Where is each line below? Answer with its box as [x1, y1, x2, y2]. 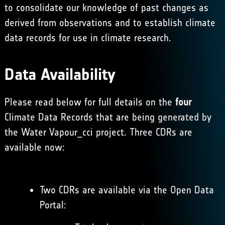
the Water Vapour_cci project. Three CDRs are [4, 126, 192, 138]
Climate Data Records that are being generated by [4, 111, 211, 123]
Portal [39, 199, 64, 211]
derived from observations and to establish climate [4, 17, 215, 29]
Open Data [170, 184, 214, 196]
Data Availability [4, 65, 116, 84]
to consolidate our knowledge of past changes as [4, 2, 208, 14]
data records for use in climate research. [4, 32, 171, 44]
